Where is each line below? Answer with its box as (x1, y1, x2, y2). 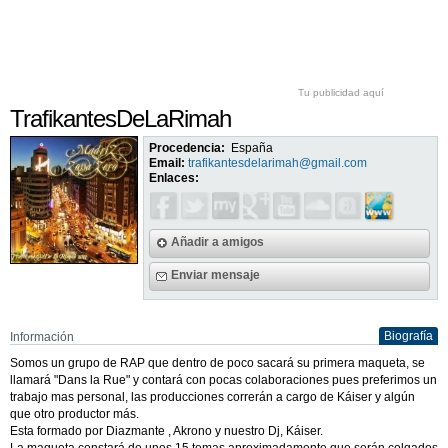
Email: (149, 156, 186, 170)
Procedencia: (149, 141, 226, 155)
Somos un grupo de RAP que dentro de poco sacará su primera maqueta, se (10, 355, 425, 370)
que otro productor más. (10, 406, 139, 421)
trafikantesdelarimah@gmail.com (188, 156, 368, 170)
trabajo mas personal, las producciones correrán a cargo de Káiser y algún (10, 389, 415, 404)
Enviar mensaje (171, 267, 261, 282)
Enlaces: (149, 171, 200, 185)
